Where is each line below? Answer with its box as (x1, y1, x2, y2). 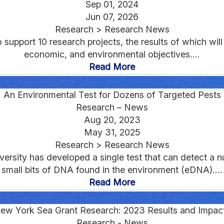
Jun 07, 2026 (85, 11, 138, 22)
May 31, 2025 (83, 126, 140, 137)
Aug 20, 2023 (83, 114, 140, 125)
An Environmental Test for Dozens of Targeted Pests (3, 89, 221, 100)
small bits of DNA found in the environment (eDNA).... (1, 164, 222, 175)
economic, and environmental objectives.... (24, 48, 200, 59)
